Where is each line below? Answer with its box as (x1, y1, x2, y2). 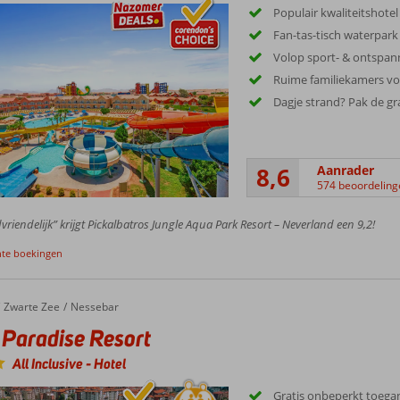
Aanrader (317, 162, 375, 179)
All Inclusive (12, 354, 86, 373)
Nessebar (70, 298, 119, 314)
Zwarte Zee (3, 298, 60, 314)
